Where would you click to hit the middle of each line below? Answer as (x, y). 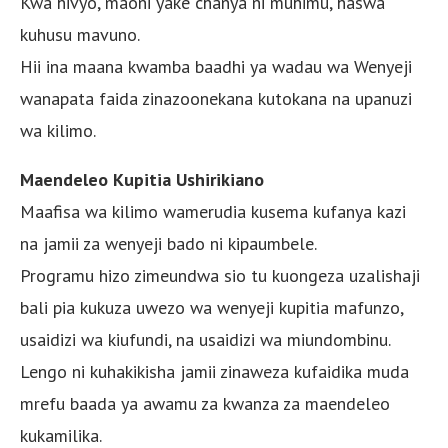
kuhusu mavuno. (80, 34)
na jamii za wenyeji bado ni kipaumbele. (168, 243)
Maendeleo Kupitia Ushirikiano (142, 179)
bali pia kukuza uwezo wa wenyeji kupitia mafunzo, (211, 307)
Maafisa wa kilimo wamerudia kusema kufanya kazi (213, 211)
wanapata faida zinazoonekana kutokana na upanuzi (216, 98)
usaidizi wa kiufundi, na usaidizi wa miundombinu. (205, 339)
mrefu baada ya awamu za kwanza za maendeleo (205, 403)
